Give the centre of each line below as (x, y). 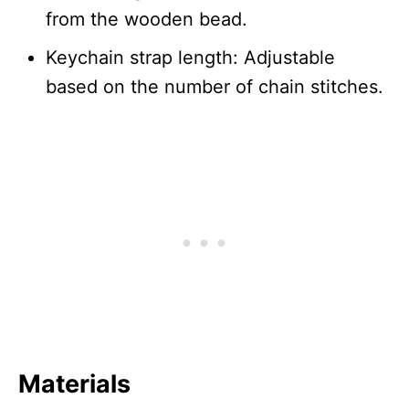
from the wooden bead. (147, 19)
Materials (74, 383)
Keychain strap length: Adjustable (190, 57)
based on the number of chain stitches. (215, 86)
